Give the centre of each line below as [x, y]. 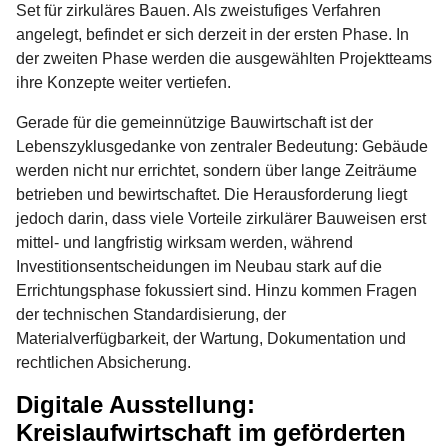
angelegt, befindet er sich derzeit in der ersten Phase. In [212, 34]
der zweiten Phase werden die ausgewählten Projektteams [224, 58]
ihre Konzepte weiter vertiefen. [123, 82]
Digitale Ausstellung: [135, 404]
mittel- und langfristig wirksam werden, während [184, 242]
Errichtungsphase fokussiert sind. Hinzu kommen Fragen [216, 290]
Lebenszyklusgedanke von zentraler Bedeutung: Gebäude [222, 146]
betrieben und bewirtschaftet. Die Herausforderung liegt [211, 194]
